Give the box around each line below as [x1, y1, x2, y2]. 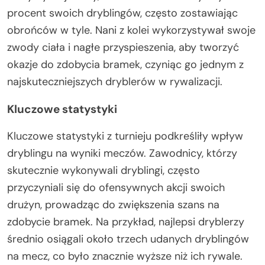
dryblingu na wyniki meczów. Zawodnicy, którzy [7, 146, 237, 160]
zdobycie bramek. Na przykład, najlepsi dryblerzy [7, 215, 244, 229]
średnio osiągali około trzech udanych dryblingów [7, 232, 249, 246]
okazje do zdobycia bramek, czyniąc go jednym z [7, 57, 244, 72]
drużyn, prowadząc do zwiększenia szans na [7, 198, 219, 212]
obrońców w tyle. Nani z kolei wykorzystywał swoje [7, 23, 256, 37]
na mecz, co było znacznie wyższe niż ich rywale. [7, 249, 243, 263]
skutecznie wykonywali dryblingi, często [7, 163, 200, 177]
